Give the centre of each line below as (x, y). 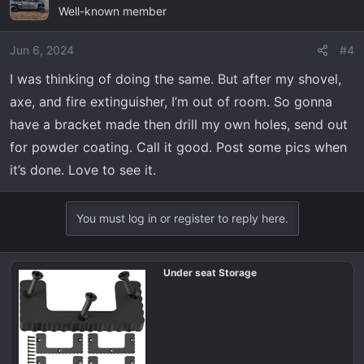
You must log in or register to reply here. (182, 218)
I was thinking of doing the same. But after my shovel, (175, 79)
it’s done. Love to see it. (83, 170)
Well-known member (113, 11)
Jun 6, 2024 (42, 50)
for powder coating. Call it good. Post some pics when (178, 147)
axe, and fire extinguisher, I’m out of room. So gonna (171, 102)
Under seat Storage (210, 273)
